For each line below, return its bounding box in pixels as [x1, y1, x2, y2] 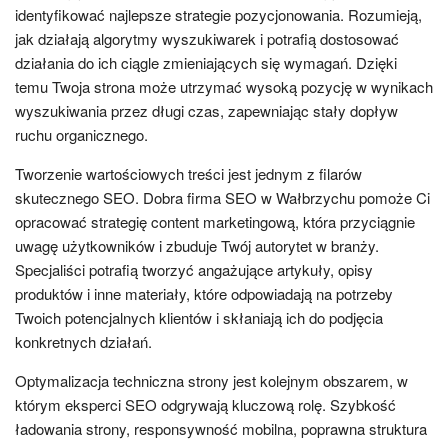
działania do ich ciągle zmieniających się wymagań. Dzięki [15, 51, 397, 73]
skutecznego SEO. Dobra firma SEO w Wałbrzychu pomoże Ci [15, 186, 430, 208]
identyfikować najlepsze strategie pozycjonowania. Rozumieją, [15, 3, 422, 25]
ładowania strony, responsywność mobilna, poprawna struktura [15, 417, 427, 439]
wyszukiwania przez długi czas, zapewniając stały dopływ [15, 99, 398, 121]
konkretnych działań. [15, 330, 152, 352]
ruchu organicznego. [15, 123, 148, 145]
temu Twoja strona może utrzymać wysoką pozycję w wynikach [15, 75, 433, 97]
